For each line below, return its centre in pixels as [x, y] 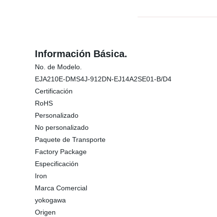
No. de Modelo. [58, 67]
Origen [45, 212]
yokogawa [50, 200]
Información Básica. [81, 54]
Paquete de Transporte [70, 139]
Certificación [54, 91]
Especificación [57, 164]
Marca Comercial [61, 188]
